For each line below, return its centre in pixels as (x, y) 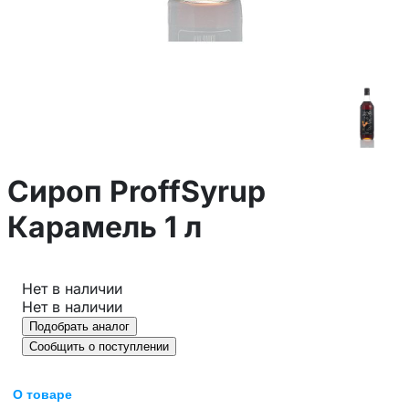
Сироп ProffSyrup (136, 192)
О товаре (42, 394)
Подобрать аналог (79, 326)
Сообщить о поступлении (99, 346)
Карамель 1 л (105, 227)
